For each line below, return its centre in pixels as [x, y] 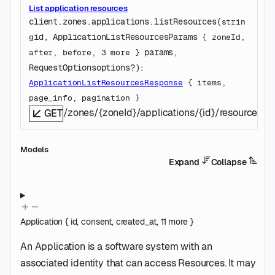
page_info [51, 98]
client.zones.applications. [91, 21]
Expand [185, 162]
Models [35, 149]
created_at [136, 222]
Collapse [230, 162]
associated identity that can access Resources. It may [138, 263]
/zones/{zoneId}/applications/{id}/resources [163, 112]
